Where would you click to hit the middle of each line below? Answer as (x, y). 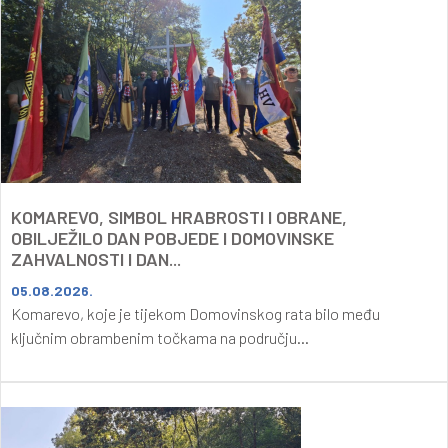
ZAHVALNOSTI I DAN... (96, 258)
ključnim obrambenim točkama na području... (160, 337)
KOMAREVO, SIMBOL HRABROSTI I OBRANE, (179, 216)
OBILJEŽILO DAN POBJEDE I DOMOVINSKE (172, 237)
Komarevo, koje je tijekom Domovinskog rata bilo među (195, 313)
